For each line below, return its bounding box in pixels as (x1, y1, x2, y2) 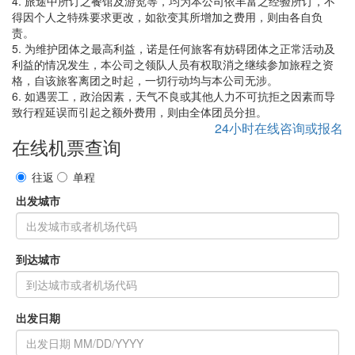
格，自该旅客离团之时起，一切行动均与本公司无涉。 (12, 72, 278, 88)
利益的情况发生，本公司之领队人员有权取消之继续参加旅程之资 (12, 56, 334, 72)
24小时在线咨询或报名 (215, 119, 343, 137)
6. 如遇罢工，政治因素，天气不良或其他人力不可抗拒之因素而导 (12, 88, 335, 104)
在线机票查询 (12, 134, 121, 160)
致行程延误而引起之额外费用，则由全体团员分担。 (12, 104, 267, 120)
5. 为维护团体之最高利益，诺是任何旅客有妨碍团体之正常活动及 (12, 40, 335, 56)
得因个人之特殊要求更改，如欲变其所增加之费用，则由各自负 (12, 9, 323, 25)
